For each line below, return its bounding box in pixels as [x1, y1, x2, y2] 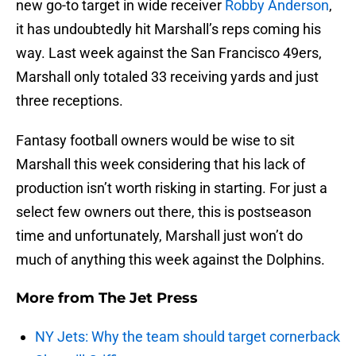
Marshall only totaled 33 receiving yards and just [16, 68, 319, 86]
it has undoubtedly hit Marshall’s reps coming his [16, 21, 321, 38]
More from [16, 289, 99, 308]
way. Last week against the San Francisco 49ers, [16, 44, 322, 62]
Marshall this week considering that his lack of [16, 156, 305, 173]
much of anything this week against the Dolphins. [16, 251, 325, 269]
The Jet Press [99, 289, 198, 308]
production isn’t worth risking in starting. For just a [16, 180, 327, 197]
